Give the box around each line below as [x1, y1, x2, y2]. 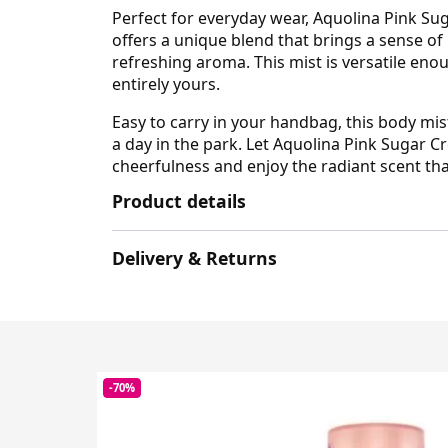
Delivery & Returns [112, 245, 277, 270]
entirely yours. [112, 73, 220, 96]
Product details [112, 189, 246, 214]
